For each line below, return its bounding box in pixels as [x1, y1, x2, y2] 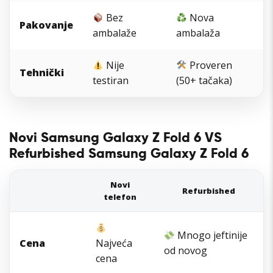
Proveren [187, 58, 233, 73]
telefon [104, 191, 136, 203]
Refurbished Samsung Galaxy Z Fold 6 [9, 147, 249, 161]
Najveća [96, 236, 132, 250]
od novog [164, 244, 207, 258]
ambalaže [93, 26, 136, 40]
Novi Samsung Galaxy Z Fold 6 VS [9, 132, 222, 146]
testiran [93, 74, 129, 88]
